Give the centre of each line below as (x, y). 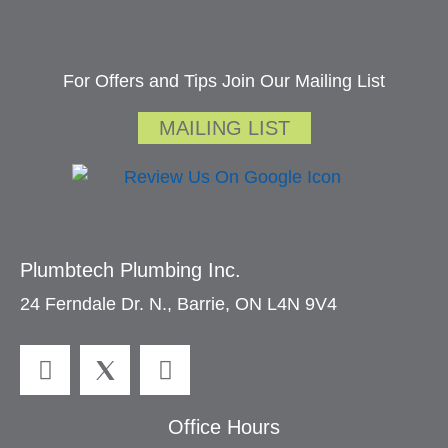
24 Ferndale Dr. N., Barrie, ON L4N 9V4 (178, 304)
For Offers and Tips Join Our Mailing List (224, 80)
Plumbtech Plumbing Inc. (130, 270)
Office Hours (224, 427)
